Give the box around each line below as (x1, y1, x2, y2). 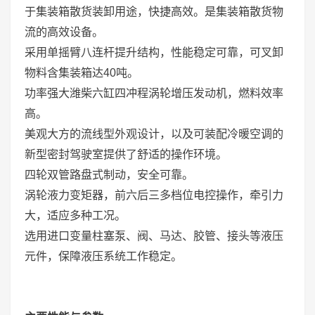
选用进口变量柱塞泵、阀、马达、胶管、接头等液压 (25, 229, 283, 242)
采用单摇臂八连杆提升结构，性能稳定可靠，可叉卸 (25, 46, 283, 58)
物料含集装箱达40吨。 (25, 66, 139, 79)
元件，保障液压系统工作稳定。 (25, 250, 182, 262)
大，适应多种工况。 (25, 209, 126, 221)
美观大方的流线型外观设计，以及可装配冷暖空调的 (25, 127, 283, 140)
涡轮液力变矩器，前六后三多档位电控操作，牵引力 (25, 188, 283, 201)
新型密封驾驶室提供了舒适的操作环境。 (25, 148, 227, 160)
